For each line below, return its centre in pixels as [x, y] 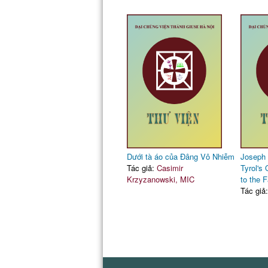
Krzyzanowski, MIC [160, 179]
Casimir [170, 168]
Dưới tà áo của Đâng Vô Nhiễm [180, 156]
